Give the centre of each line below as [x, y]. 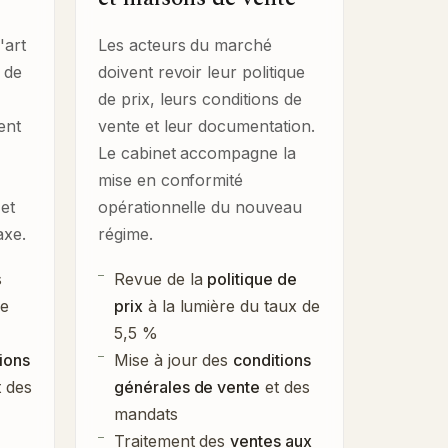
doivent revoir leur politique [201, 71]
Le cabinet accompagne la [197, 152]
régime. [125, 233]
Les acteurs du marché [185, 44]
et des [285, 386]
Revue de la [161, 278]
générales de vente [187, 386]
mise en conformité [171, 179]
